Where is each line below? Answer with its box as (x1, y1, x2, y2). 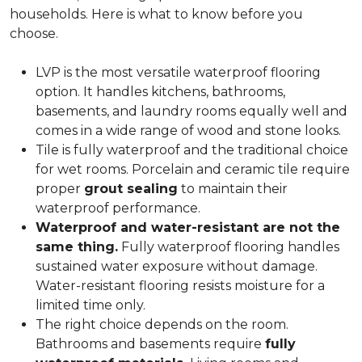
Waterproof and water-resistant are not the (36, 220, 340, 235)
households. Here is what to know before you (10, 6, 303, 22)
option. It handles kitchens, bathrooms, (36, 84, 285, 99)
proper (36, 181, 84, 196)
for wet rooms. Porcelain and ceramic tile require (36, 162, 350, 177)
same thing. (36, 239, 118, 255)
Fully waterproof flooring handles (118, 239, 339, 255)
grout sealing (84, 181, 178, 196)
